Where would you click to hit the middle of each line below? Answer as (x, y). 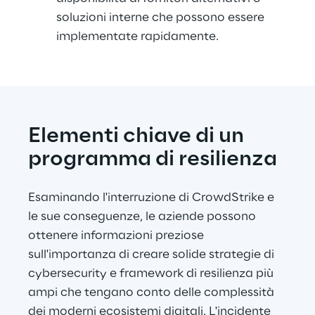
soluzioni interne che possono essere (162, 18)
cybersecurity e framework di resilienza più (152, 274)
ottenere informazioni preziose (117, 236)
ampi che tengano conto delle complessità (153, 292)
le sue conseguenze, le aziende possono (143, 217)
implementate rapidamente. (137, 37)
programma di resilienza (153, 160)
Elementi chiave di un (138, 136)
